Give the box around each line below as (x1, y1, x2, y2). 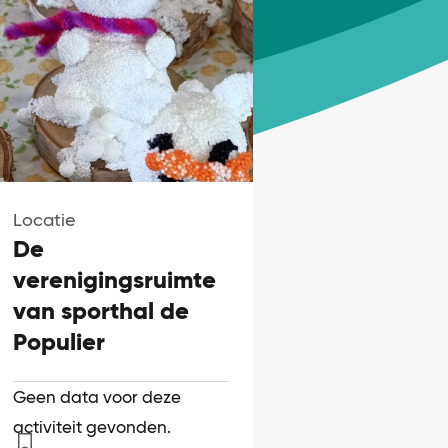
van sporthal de (12, 295, 189, 325)
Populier (12, 326, 105, 356)
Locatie (12, 208, 76, 230)
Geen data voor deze (12, 386, 181, 407)
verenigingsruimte (12, 264, 216, 294)
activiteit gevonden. (12, 416, 171, 437)
